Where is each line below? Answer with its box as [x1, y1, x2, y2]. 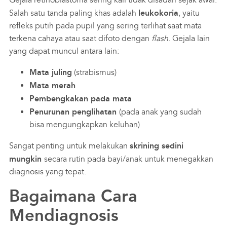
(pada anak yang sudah [119, 106, 202, 117]
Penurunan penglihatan [29, 106, 119, 117]
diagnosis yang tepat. [9, 166, 86, 177]
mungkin [9, 154, 44, 164]
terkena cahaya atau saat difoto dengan [9, 33, 152, 44]
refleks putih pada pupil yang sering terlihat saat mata [9, 20, 202, 31]
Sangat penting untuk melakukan [9, 140, 130, 151]
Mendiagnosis [9, 205, 119, 225]
